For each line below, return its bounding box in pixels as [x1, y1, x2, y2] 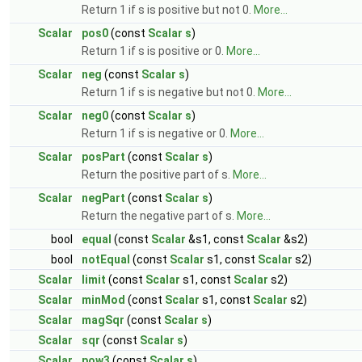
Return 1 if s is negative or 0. [82, 127, 230, 140]
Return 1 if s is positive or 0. [82, 44, 226, 57]
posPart [82, 150, 125, 163]
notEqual [82, 253, 130, 266]
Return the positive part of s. [82, 168, 233, 181]
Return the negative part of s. [82, 209, 237, 222]
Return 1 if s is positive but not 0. [82, 3, 254, 16]
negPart [82, 192, 125, 204]
